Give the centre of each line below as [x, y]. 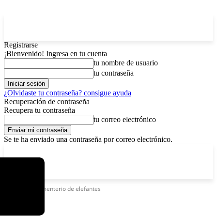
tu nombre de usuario [126, 63]
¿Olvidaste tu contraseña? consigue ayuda [68, 93]
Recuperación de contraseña [47, 101]
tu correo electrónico [125, 119]
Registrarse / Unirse [146, 150]
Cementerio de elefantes [67, 189]
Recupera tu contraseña [39, 110]
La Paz [27, 151]
